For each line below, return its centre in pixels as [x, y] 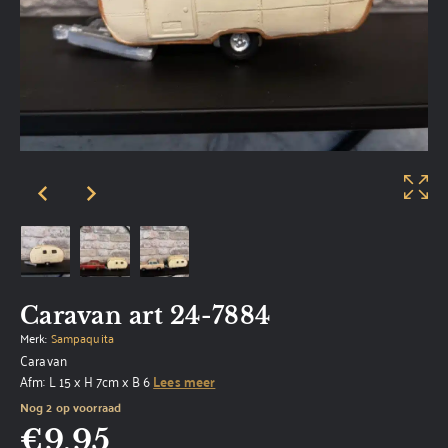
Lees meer [184, 381]
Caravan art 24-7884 [145, 316]
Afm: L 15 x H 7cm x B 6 [87, 381]
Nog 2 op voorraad [70, 407]
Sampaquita [82, 338]
